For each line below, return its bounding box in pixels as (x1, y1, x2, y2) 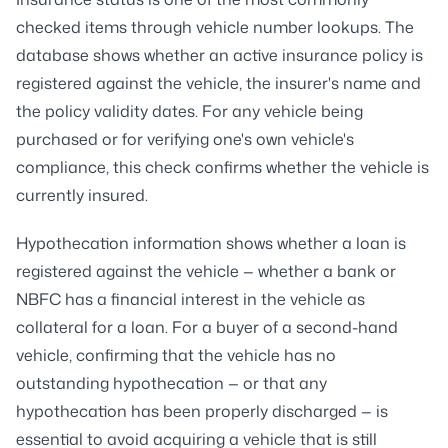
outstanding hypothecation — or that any (16, 371, 327, 394)
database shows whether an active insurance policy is (16, 43, 423, 66)
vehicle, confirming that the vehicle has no (16, 343, 336, 366)
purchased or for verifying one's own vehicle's (16, 127, 354, 150)
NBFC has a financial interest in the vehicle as (16, 287, 365, 310)
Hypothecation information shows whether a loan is (16, 231, 406, 254)
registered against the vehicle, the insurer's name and (16, 71, 421, 94)
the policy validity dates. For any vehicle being (16, 99, 363, 122)
